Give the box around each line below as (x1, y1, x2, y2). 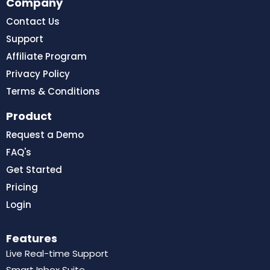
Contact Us (6, 15, 60, 28)
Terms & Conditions (6, 85, 100, 98)
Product (6, 108, 52, 124)
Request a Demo (6, 128, 84, 141)
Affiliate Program (6, 50, 87, 63)
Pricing (6, 181, 38, 193)
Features (6, 231, 57, 246)
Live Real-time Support (6, 247, 108, 260)
